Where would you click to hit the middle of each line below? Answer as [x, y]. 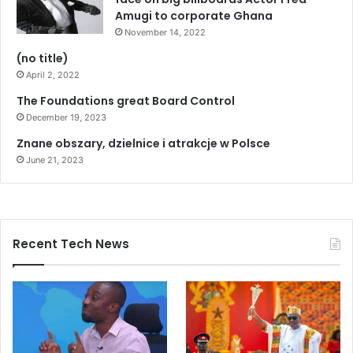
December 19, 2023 [66, 117]
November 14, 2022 [165, 32]
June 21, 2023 [55, 160]
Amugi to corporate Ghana [194, 15]
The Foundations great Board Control [126, 100]
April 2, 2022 [53, 74]
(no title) [43, 58]
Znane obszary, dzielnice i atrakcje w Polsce [143, 143]
